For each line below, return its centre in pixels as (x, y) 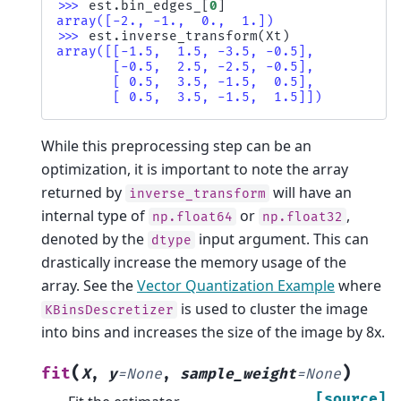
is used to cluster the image (273, 308)
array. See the (89, 285)
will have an (311, 192)
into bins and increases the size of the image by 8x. (213, 332)
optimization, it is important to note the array (195, 169)
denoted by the (94, 239)
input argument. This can (282, 239)
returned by (83, 192)
